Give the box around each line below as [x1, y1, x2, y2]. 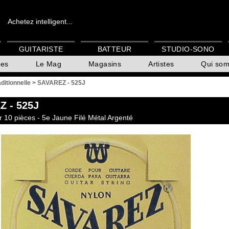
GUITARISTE [18, 45, 63, 54]
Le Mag [35, 60, 62, 68]
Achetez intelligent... [8, 17, 73, 26]
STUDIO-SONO [162, 45, 215, 54]
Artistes [148, 60, 174, 68]
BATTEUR [97, 45, 132, 54]
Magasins [88, 60, 122, 68]
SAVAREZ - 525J [37, 79, 85, 86]
